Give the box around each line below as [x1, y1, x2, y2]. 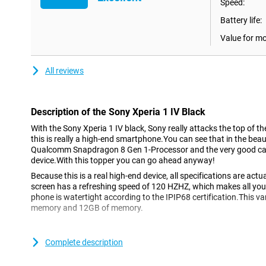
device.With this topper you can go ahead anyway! [31, 156, 215, 165]
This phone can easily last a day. [31, 227, 169, 239]
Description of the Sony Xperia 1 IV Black [31, 106, 205, 118]
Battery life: [220, 15, 262, 25]
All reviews [45, 66, 84, 75]
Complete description [45, 237, 123, 247]
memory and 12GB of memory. [31, 203, 143, 213]
